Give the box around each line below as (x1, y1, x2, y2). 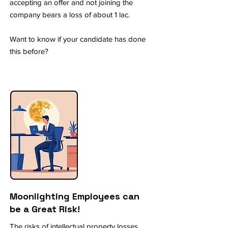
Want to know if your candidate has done (10, 35, 146, 43)
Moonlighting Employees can (10, 190, 139, 202)
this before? (10, 47, 48, 55)
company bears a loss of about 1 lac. (10, 10, 130, 19)
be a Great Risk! (10, 203, 80, 215)
